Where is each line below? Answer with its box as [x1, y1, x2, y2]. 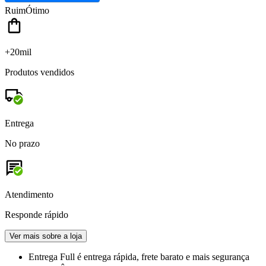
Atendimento [5, 189, 53, 200]
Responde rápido [5, 210, 68, 220]
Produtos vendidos [5, 67, 74, 78]
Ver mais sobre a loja [9, 232, 82, 241]
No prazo [5, 138, 40, 149]
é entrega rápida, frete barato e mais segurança [77, 252, 249, 262]
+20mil [5, 47, 31, 58]
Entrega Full [28, 252, 77, 262]
